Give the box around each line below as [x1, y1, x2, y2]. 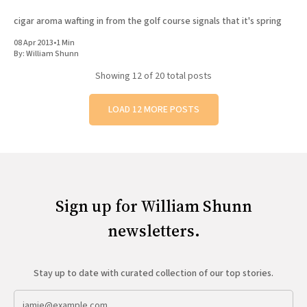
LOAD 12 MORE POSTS [108, 103, 199, 117]
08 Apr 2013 [14, 37, 53, 49]
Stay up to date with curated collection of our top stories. [34, 267, 273, 281]
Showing [95, 69, 132, 84]
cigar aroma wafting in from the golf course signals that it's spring [14, 14, 282, 29]
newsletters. [107, 219, 200, 243]
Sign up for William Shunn [55, 195, 252, 218]
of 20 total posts [142, 69, 212, 84]
